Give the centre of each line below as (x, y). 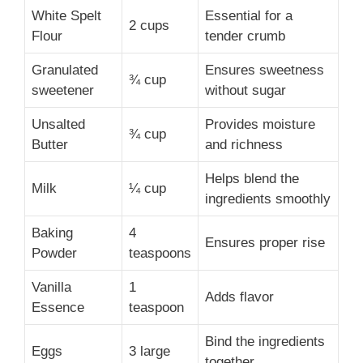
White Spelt (66, 16)
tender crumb (245, 36)
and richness (244, 145)
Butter (50, 145)
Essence (58, 308)
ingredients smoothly (268, 199)
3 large (149, 352)
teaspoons (160, 254)
